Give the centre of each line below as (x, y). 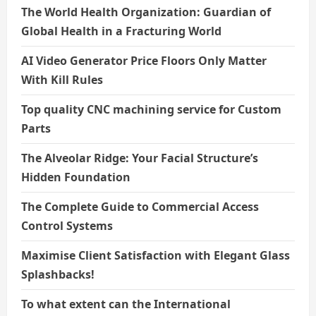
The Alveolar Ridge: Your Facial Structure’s (140, 158)
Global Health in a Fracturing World (121, 31)
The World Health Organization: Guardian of (146, 12)
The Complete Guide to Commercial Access (140, 207)
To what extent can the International (126, 304)
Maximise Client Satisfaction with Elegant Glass (156, 256)
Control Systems (67, 226)
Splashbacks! (58, 275)
